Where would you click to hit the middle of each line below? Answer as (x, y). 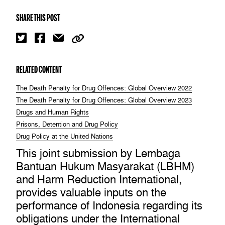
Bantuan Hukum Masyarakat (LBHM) (105, 166)
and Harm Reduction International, (99, 180)
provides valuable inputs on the (91, 193)
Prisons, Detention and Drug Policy (67, 125)
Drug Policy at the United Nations (65, 137)
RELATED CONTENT (39, 70)
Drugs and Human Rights (52, 113)
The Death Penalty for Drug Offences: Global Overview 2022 (104, 88)
